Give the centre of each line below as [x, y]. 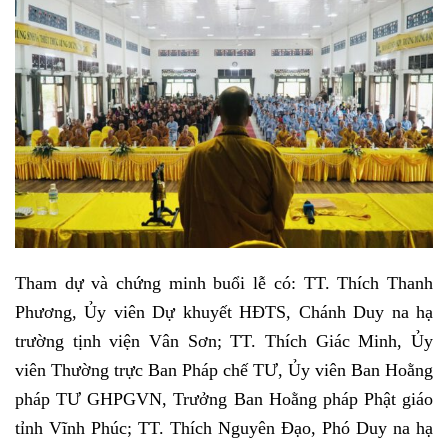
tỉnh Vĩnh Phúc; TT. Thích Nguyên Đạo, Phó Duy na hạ [224, 427]
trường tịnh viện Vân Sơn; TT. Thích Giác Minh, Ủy [224, 340]
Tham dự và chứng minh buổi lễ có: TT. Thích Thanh [224, 282]
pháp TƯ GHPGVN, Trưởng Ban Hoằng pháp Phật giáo [224, 398]
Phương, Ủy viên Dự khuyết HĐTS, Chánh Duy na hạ [224, 311]
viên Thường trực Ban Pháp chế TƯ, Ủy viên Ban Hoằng [224, 369]
